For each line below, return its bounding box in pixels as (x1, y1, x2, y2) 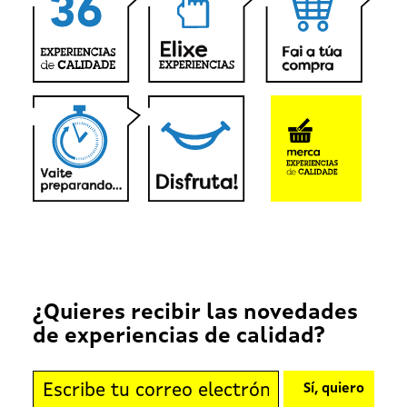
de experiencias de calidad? (33, 325, 325, 348)
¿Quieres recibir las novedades (33, 302, 358, 324)
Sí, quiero (303, 382, 364, 397)
